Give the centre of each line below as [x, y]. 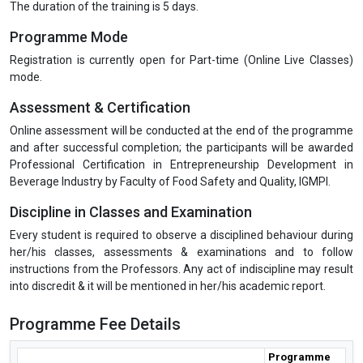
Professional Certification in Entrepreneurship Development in [181, 164]
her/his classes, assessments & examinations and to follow [181, 252]
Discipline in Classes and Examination [131, 211]
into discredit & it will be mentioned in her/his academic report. [168, 286]
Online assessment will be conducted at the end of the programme [181, 130]
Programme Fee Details [95, 324]
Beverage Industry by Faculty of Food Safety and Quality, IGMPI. [170, 181]
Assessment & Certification [100, 107]
